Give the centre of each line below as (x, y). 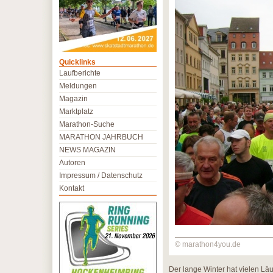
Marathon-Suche (87, 124)
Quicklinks (77, 62)
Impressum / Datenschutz (101, 175)
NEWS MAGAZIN (87, 150)
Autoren (72, 163)
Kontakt (72, 188)
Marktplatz (76, 112)
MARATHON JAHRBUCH (101, 137)
